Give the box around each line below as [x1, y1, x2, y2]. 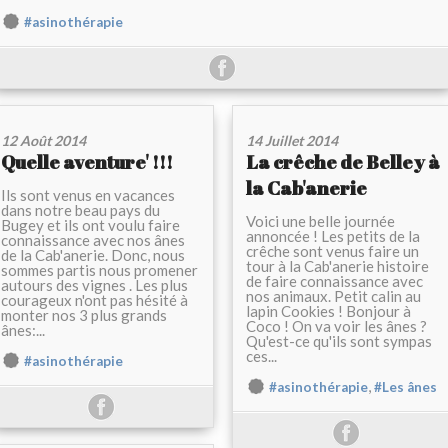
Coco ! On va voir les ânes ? [246, 317, 427, 336]
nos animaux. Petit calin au [246, 287, 421, 306]
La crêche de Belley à [246, 149, 440, 176]
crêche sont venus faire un [246, 242, 419, 261]
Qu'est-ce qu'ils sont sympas [246, 332, 432, 351]
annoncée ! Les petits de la [246, 227, 420, 246]
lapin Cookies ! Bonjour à [246, 302, 411, 321]
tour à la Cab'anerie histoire [246, 257, 429, 276]
